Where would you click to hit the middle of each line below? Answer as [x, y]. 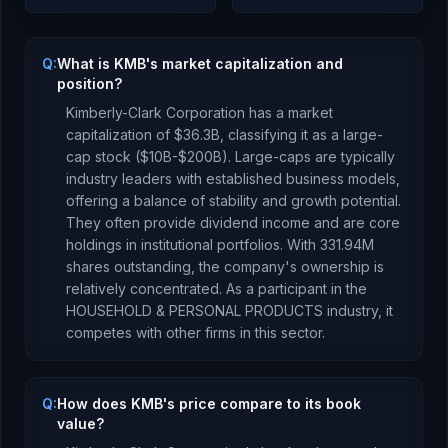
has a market [289, 112]
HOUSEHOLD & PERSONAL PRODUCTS [194, 310]
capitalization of [120, 134]
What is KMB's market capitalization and [200, 63]
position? [89, 83]
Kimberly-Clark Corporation [155, 112]
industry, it [358, 310]
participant [292, 288]
